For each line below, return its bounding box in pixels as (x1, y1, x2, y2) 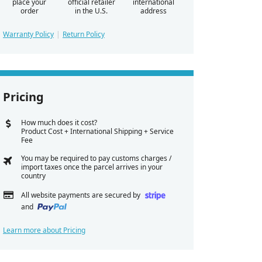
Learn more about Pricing (3, 225, 85, 235)
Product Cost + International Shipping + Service (20, 126, 174, 137)
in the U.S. (75, 6, 108, 16)
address (140, 6, 167, 16)
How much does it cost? (20, 118, 97, 128)
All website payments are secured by (20, 190, 142, 201)
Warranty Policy (3, 29, 54, 40)
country (20, 171, 46, 181)
